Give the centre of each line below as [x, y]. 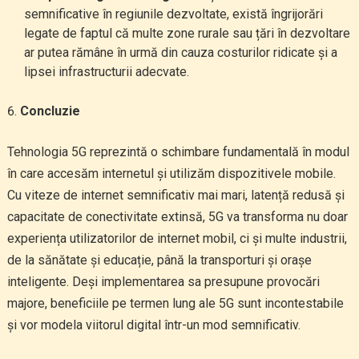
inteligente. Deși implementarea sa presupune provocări [163, 282]
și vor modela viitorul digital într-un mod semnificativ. [153, 325]
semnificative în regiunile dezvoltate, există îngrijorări [173, 14]
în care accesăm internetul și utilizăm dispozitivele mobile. [171, 173]
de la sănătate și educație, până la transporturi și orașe [159, 260]
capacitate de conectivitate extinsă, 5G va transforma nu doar [177, 217]
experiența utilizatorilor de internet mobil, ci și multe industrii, [177, 238]
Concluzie [50, 111]
